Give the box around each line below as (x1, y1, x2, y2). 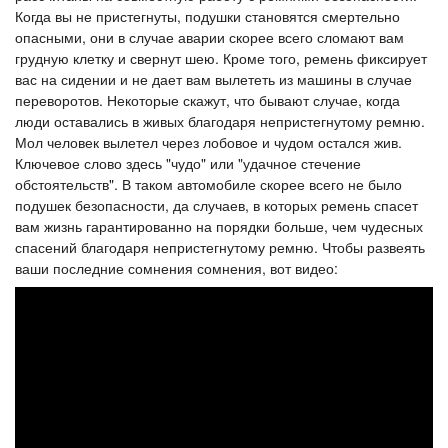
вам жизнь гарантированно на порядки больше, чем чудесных (15, 215, 423, 236)
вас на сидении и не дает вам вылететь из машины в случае (15, 68, 412, 89)
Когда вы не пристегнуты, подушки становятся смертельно (15, 5, 400, 26)
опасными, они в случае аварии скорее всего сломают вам (15, 26, 404, 47)
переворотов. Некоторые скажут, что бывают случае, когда (15, 89, 400, 110)
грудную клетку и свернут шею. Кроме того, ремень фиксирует (15, 47, 427, 68)
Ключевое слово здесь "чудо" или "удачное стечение (15, 152, 361, 173)
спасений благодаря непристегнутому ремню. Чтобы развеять (15, 236, 425, 257)
